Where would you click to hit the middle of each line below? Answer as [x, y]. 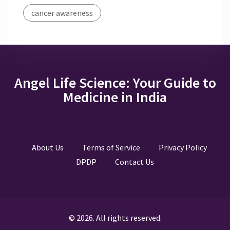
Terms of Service [111, 148]
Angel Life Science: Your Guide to [115, 83]
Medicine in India [115, 97]
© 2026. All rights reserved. [115, 218]
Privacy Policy [183, 148]
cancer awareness [62, 13]
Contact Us [135, 162]
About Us [48, 148]
